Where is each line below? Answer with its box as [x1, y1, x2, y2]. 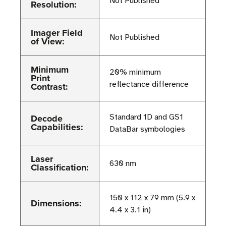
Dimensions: [31, 197, 82, 210]
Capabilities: [31, 121, 83, 134]
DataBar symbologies [109, 124, 185, 135]
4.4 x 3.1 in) [109, 205, 151, 215]
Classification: [31, 161, 89, 175]
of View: [31, 35, 65, 48]
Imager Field [31, 26, 83, 40]
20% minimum [109, 67, 161, 78]
